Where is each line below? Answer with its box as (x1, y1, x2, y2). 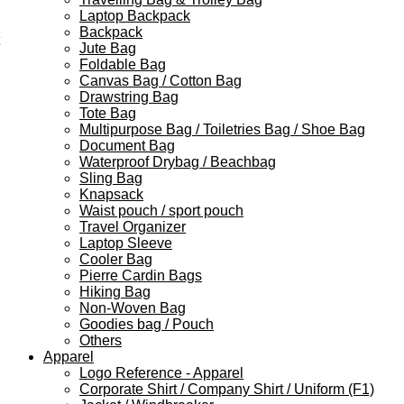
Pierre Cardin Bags (79, 267, 202, 283)
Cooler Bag (79, 251, 152, 267)
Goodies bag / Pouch (79, 316, 214, 332)
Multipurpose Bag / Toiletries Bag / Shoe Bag (79, 121, 365, 137)
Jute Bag (79, 40, 136, 56)
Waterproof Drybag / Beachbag (79, 153, 276, 170)
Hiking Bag (79, 283, 151, 299)
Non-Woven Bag (79, 299, 186, 316)
